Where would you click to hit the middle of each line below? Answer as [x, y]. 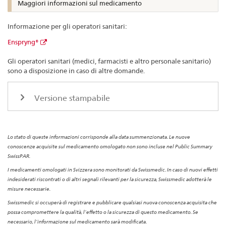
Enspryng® [23, 42]
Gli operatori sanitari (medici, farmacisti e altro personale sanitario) [109, 61]
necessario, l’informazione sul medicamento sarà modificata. [77, 222]
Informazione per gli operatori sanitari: [68, 26]
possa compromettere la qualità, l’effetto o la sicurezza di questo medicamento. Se [103, 212]
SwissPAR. [19, 156]
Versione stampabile [71, 98]
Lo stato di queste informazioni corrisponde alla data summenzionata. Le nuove [99, 137]
